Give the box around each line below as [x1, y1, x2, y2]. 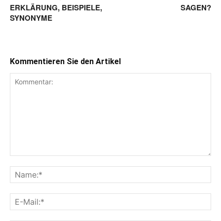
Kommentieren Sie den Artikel [10, 56, 121, 66]
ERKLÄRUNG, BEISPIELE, [10, 1, 102, 13]
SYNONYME [10, 12, 52, 23]
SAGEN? [181, 1, 211, 13]
